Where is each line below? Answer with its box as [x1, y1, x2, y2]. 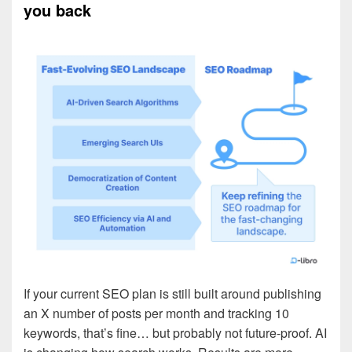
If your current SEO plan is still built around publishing [24, 284, 321, 303]
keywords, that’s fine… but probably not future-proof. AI [24, 324, 327, 343]
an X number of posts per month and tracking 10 [24, 304, 289, 323]
